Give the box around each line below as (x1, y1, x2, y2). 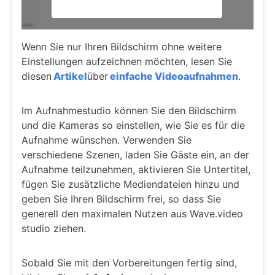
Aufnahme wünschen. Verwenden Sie (21, 133, 192, 146)
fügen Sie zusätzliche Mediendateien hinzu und (21, 177, 239, 190)
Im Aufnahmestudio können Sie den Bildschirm (21, 104, 236, 117)
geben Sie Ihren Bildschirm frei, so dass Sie (21, 192, 221, 205)
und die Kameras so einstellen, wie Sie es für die (21, 118, 245, 131)
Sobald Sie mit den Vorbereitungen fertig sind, (21, 256, 237, 269)
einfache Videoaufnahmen (108, 69, 238, 82)
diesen (21, 69, 52, 82)
